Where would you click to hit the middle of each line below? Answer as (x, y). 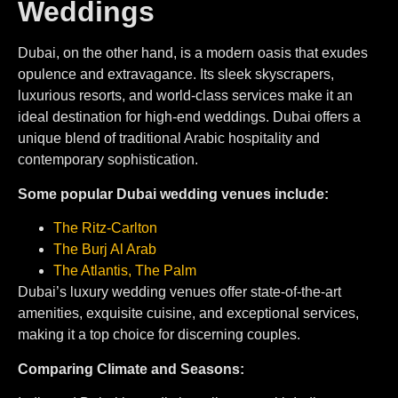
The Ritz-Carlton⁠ (105, 228)
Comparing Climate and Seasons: (131, 369)
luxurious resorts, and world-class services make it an (185, 96)
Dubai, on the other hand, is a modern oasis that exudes (193, 53)
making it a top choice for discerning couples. (159, 335)
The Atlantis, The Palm (125, 271)
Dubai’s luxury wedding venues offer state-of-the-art (179, 292)
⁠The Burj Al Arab (105, 250)
